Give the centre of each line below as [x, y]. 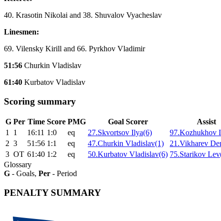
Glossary [19, 165]
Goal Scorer [128, 122]
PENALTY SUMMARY [53, 193]
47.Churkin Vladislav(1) [126, 144]
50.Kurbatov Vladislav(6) [128, 154]
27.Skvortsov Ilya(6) [120, 133]
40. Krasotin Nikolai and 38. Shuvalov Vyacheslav [83, 15]
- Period [64, 174]
